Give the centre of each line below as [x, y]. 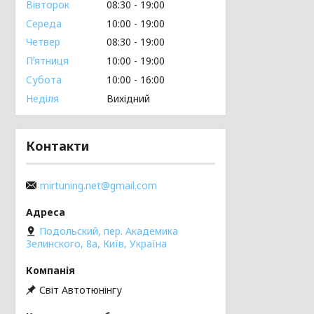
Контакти [57, 145]
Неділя [42, 98]
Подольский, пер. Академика [109, 231]
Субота [44, 79]
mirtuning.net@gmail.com [98, 185]
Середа [44, 23]
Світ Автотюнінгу [81, 290]
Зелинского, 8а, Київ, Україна [96, 243]
